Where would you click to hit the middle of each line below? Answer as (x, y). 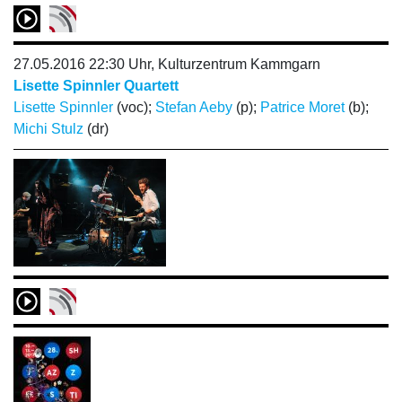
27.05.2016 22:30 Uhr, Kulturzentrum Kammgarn (167, 64)
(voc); (134, 107)
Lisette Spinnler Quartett (96, 86)
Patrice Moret (302, 107)
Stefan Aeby (194, 107)
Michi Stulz (48, 129)
